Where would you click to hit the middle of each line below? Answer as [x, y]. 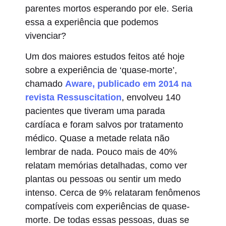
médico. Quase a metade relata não [97, 138]
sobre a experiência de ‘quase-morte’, [101, 70]
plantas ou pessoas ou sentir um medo [103, 179]
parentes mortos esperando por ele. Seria [109, 8]
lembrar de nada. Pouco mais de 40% [101, 152]
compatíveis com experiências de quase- [107, 207]
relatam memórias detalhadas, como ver [106, 166]
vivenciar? [47, 36]
